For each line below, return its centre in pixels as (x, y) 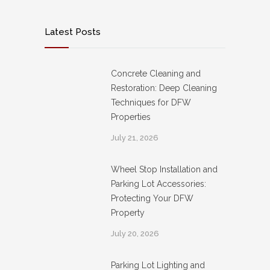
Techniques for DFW (151, 102)
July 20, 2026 (135, 233)
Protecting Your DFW (152, 198)
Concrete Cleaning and (156, 73)
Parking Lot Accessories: (159, 184)
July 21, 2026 (135, 137)
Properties (131, 117)
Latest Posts (73, 32)
